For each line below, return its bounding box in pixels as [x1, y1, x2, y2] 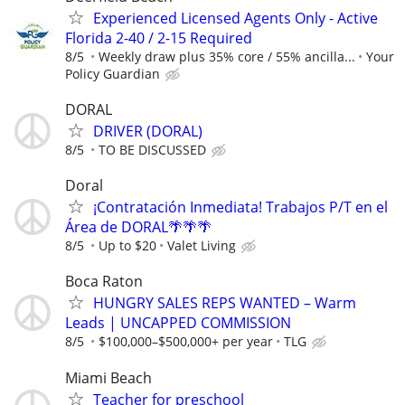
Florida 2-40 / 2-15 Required [65, 27, 252, 48]
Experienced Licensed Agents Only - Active [93, 7, 378, 28]
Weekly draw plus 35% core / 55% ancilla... [99, 47, 355, 65]
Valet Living [167, 237, 236, 255]
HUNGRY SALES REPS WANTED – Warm [93, 293, 356, 314]
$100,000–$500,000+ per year [99, 333, 273, 351]
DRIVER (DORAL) [93, 121, 202, 142]
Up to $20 [99, 237, 156, 255]
